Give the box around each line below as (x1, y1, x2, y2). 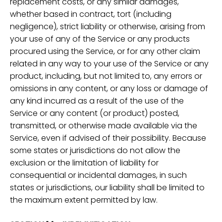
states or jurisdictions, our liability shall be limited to (10, 182, 205, 194)
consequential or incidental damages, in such (10, 169, 187, 181)
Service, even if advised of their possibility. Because (10, 132, 206, 144)
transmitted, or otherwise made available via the (10, 120, 197, 132)
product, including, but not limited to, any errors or (10, 70, 202, 82)
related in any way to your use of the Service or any (10, 58, 209, 70)
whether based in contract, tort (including (10, 8, 171, 20)
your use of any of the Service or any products (10, 33, 190, 45)
